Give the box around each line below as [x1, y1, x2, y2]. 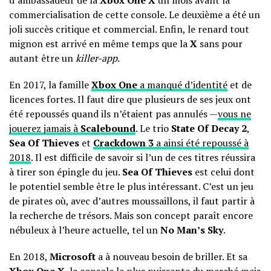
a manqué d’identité [137, 78, 227, 91]
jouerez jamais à [9, 122, 80, 135]
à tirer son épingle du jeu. [9, 165, 122, 178]
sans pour [197, 37, 243, 50]
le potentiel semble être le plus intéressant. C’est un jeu [9, 180, 253, 193]
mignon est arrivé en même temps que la [9, 37, 190, 50]
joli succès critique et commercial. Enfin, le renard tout [9, 22, 249, 36]
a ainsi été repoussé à [154, 136, 249, 149]
